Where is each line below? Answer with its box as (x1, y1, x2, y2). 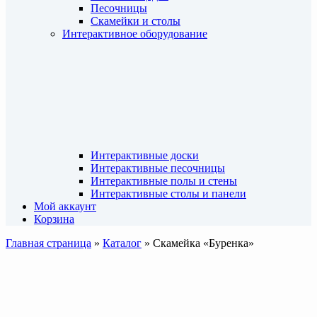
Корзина (34, 213, 74, 225)
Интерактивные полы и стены (91, 175, 237, 187)
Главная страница (6, 237, 91, 249)
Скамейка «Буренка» (153, 237, 254, 249)
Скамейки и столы (91, 15, 180, 27)
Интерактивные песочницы (91, 162, 225, 174)
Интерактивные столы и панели (91, 188, 246, 200)
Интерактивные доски (91, 149, 199, 161)
